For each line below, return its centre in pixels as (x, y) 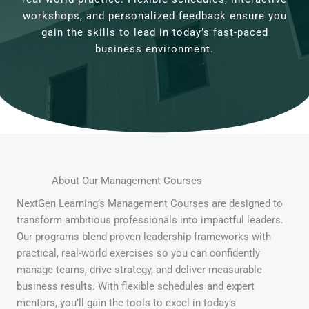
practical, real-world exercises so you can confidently (138, 253)
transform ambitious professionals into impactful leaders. (150, 220)
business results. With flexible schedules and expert (136, 286)
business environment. (154, 49)
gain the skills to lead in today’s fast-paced (154, 32)
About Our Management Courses (127, 180)
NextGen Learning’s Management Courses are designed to (150, 203)
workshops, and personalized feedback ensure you (154, 16)
